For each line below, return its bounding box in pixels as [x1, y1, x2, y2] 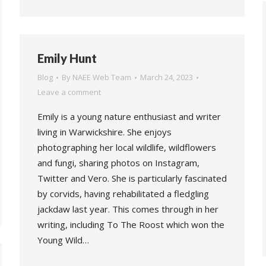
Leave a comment [37, 87, 101, 97]
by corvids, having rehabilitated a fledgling [37, 188, 209, 199]
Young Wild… [37, 234, 89, 246]
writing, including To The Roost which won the [37, 218, 224, 230]
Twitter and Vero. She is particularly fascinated [37, 172, 227, 184]
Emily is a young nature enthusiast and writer [37, 110, 221, 122]
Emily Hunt [37, 51, 97, 65]
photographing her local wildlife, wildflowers [37, 141, 216, 153]
